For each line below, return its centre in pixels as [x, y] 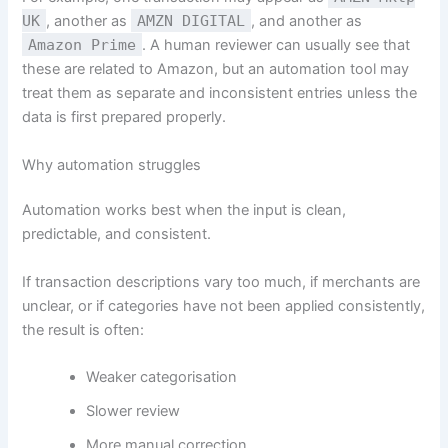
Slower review [133, 411]
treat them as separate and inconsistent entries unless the [220, 93]
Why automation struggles [112, 164]
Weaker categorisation [162, 377]
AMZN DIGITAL [191, 21]
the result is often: [83, 329]
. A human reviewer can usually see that [276, 45]
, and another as [307, 21]
